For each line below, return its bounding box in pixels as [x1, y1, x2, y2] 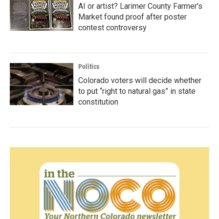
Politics [78, 63, 99, 70]
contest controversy [78, 23, 147, 32]
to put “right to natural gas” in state [78, 87, 196, 96]
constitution [78, 97, 118, 107]
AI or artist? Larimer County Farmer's [78, 1, 202, 11]
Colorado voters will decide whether [78, 76, 201, 85]
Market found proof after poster [78, 12, 187, 22]
